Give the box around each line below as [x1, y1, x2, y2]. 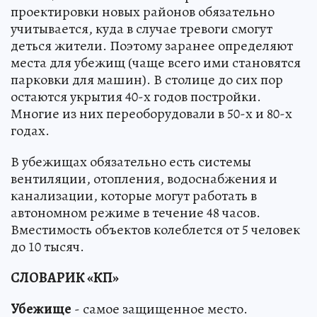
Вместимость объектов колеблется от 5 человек [11, 220, 300, 240]
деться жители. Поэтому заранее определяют [11, 36, 293, 56]
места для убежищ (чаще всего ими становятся [11, 53, 301, 73]
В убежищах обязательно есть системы [11, 152, 251, 172]
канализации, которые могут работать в [11, 186, 257, 206]
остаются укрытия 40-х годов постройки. [11, 87, 261, 107]
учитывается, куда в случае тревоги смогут [11, 19, 272, 39]
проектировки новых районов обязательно [11, 2, 275, 22]
